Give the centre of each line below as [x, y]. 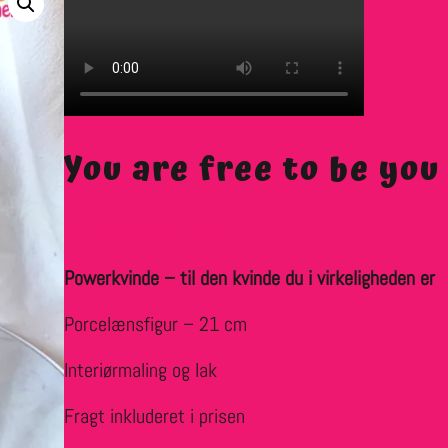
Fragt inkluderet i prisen [154, 416]
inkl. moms [189, 234]
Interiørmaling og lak [140, 370]
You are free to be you [252, 171]
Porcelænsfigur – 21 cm [155, 324]
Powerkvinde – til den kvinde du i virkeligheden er [249, 278]
